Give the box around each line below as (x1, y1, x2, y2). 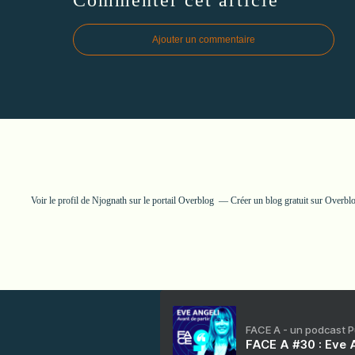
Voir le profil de (30, 194, 92, 206)
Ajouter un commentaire (152, 33, 255, 45)
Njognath (91, 194, 127, 206)
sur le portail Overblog (126, 194, 214, 206)
